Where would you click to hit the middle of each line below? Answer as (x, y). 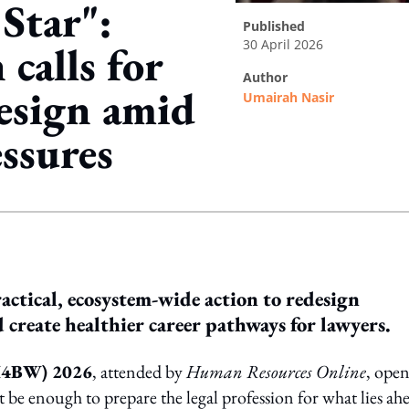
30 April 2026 (283, 44)
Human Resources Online (276, 372)
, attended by (139, 372)
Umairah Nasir (288, 97)
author (270, 77)
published (278, 26)
